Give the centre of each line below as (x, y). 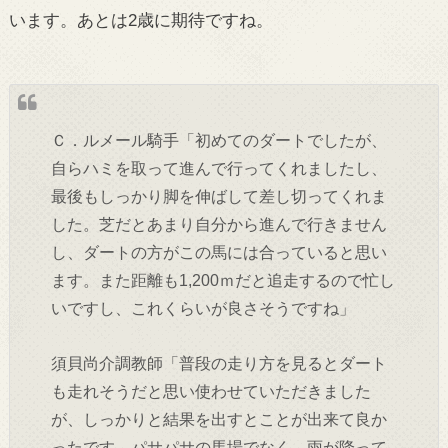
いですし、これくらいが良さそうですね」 (202, 308)
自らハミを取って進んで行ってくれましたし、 (218, 168)
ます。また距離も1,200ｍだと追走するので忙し (222, 280)
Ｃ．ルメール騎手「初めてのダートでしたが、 (218, 140)
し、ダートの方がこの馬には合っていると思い (218, 252)
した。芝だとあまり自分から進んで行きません (218, 224)
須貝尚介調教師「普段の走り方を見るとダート (218, 362)
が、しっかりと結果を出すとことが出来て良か (218, 418)
